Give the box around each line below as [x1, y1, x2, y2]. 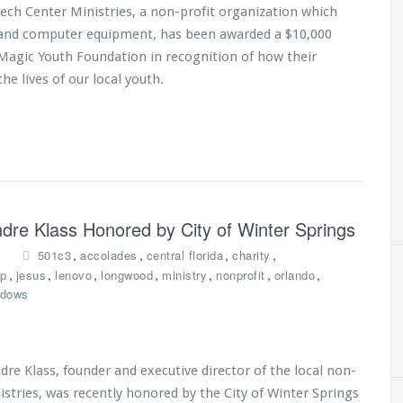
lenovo [55, 266, 92, 283]
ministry [162, 266, 207, 283]
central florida [146, 246, 223, 264]
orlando [273, 266, 315, 283]
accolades [80, 246, 138, 264]
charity [232, 246, 271, 264]
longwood [101, 266, 153, 283]
